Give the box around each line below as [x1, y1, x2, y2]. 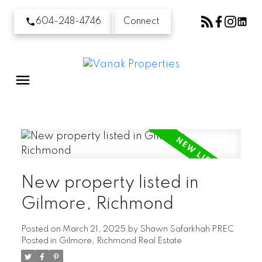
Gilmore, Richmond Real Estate [58, 236, 182, 245]
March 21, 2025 [62, 225, 126, 233]
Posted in [20, 236, 57, 245]
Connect [123, 16, 160, 26]
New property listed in [20, 174, 199, 192]
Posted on [20, 225, 63, 233]
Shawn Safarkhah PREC [139, 225, 234, 233]
